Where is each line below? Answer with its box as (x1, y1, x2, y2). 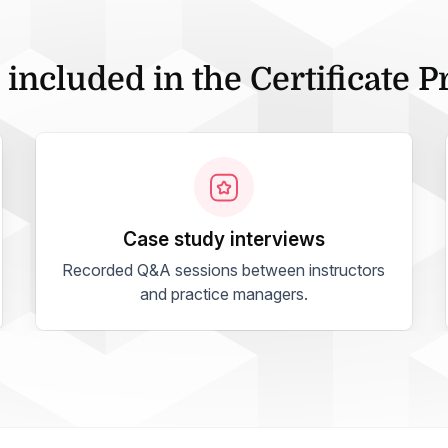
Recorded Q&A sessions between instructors (62, 260, 386, 280)
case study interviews (136, 228, 325, 251)
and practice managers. (139, 284, 308, 304)
